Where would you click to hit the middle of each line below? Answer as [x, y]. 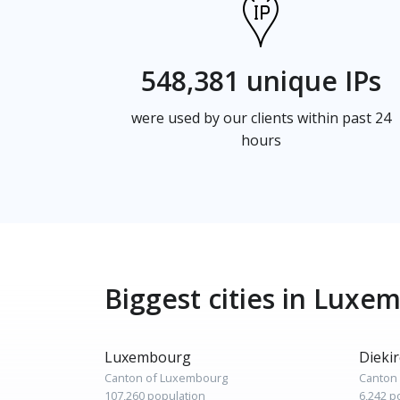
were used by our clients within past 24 [261, 118]
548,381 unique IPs [261, 81]
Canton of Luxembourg [166, 378]
